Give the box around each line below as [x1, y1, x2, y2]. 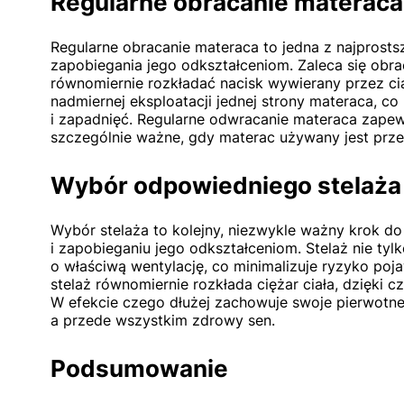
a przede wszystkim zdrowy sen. [50, 311, 275, 329]
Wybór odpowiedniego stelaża [50, 171, 401, 199]
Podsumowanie [50, 354, 228, 382]
